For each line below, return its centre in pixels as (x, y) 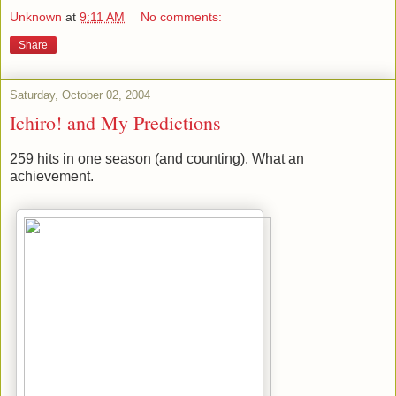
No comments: (182, 17)
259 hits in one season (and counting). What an (157, 159)
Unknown (36, 17)
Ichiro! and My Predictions (115, 123)
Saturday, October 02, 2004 (80, 95)
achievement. (52, 177)
